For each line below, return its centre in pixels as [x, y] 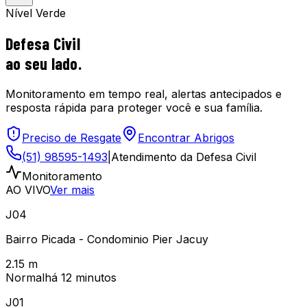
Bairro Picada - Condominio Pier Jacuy [107, 239]
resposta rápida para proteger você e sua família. [134, 107]
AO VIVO [28, 189]
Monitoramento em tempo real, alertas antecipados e [144, 94]
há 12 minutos [81, 277]
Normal [25, 277]
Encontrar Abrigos [186, 137]
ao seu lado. [44, 63]
